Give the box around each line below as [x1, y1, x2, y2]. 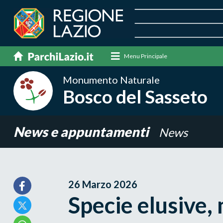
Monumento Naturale [62, 73, 160, 86]
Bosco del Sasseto [62, 85, 208, 108]
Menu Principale [123, 52, 167, 60]
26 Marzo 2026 [68, 178, 137, 190]
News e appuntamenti [13, 123, 151, 140]
